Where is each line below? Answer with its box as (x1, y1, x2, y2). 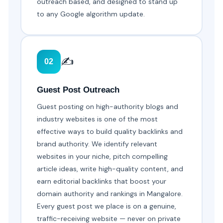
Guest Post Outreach (37, 85, 120, 95)
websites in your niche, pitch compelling (37, 152, 168, 161)
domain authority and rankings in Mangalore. (37, 189, 183, 199)
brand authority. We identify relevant (37, 139, 158, 149)
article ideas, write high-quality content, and (37, 164, 184, 174)
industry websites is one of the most (37, 114, 158, 124)
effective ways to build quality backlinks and (37, 127, 183, 136)
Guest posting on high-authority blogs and (37, 102, 179, 111)
